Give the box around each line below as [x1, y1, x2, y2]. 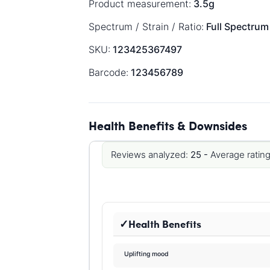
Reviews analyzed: [111, 148, 188, 160]
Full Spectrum [206, 20, 269, 33]
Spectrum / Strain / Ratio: [89, 20, 204, 33]
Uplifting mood [124, 250, 169, 259]
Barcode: [89, 66, 128, 78]
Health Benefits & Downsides [89, 116, 247, 134]
